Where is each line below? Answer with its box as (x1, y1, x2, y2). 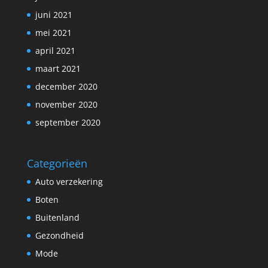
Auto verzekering (35, 176, 103, 188)
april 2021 (35, 45, 75, 57)
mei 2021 (35, 27, 72, 39)
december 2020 (35, 81, 98, 93)
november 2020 (35, 99, 98, 111)
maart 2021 (35, 63, 81, 75)
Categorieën (26, 156, 87, 171)
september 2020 (35, 117, 100, 129)
